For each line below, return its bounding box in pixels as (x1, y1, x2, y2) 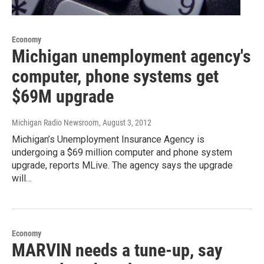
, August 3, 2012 (99, 118, 151, 128)
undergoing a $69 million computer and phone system (12, 147, 232, 159)
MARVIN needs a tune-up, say (12, 240, 222, 261)
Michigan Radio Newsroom (12, 118, 99, 128)
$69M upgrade (12, 86, 114, 107)
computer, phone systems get (12, 66, 219, 87)
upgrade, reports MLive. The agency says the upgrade (12, 160, 233, 171)
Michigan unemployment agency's (12, 46, 251, 67)
